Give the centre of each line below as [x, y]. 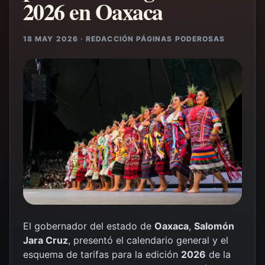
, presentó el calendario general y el [148, 240]
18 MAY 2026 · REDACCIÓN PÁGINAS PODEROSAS [124, 39]
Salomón [214, 226]
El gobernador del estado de [89, 226]
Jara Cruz [46, 240]
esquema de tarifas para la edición [102, 254]
